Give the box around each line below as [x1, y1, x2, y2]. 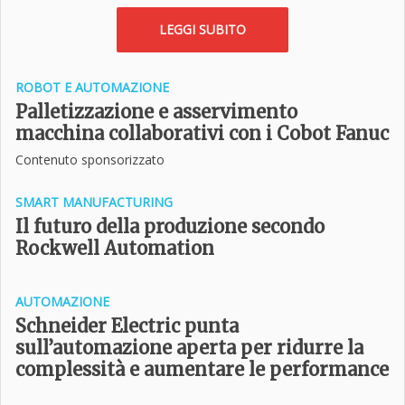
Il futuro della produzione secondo [15, 215, 325, 238]
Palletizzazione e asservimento [15, 100, 297, 123]
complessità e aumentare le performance [15, 358, 389, 381]
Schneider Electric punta [15, 315, 239, 337]
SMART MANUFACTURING [15, 193, 173, 211]
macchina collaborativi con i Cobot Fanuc [15, 122, 389, 145]
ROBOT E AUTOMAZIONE [15, 79, 169, 96]
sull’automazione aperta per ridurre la [15, 336, 363, 359]
